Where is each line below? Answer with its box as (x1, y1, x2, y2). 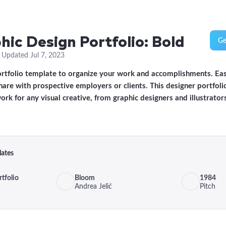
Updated (2, 50, 30, 60)
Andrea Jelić (75, 182, 112, 191)
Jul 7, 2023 (30, 50, 65, 60)
